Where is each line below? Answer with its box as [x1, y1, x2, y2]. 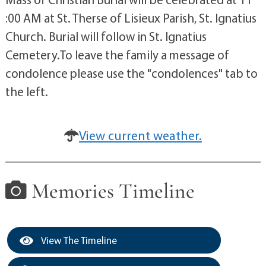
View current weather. [79, 127, 202, 144]
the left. [5, 84, 48, 99]
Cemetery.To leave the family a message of [5, 47, 229, 62]
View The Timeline [39, 233, 117, 246]
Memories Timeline [26, 178, 195, 204]
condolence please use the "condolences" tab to [5, 65, 258, 81]
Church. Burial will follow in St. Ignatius [5, 28, 207, 44]
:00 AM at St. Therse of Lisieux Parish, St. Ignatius [5, 10, 256, 26]
